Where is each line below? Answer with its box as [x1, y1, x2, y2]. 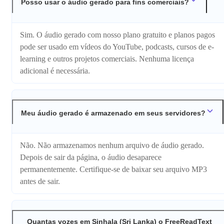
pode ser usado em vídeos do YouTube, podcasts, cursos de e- [20, 42, 214, 51]
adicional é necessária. [20, 66, 90, 75]
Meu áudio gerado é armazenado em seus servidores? [21, 108, 205, 117]
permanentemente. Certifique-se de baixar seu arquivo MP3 [20, 165, 207, 174]
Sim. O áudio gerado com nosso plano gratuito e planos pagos [20, 30, 215, 39]
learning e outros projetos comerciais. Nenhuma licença [20, 54, 194, 63]
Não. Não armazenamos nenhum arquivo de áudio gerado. [20, 141, 204, 150]
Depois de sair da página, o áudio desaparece [20, 153, 161, 162]
